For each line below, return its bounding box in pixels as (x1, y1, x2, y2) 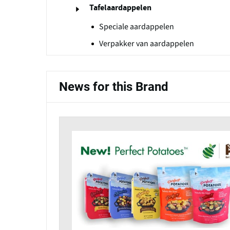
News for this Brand (59, 80, 168, 94)
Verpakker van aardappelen (99, 38, 194, 50)
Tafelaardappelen (89, 4, 151, 12)
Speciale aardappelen (99, 21, 174, 33)
